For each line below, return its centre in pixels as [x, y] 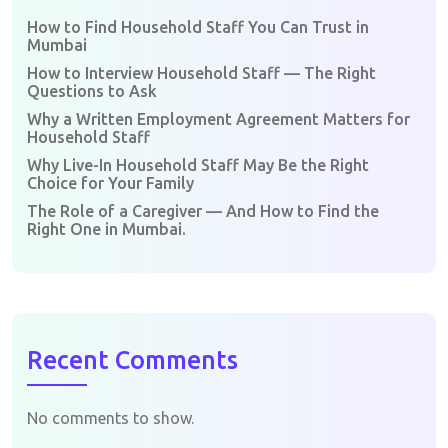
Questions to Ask [92, 90]
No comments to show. [110, 417]
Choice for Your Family [110, 182]
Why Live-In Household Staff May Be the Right [198, 164]
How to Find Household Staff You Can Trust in [198, 26]
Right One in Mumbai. [106, 228]
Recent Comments [132, 359]
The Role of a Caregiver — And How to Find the [203, 210]
